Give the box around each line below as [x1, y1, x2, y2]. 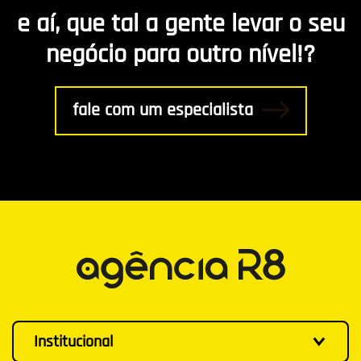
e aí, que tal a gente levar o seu [16, 6, 345, 40]
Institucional [34, 331, 113, 352]
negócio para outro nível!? [46, 37, 315, 71]
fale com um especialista [72, 98, 253, 122]
